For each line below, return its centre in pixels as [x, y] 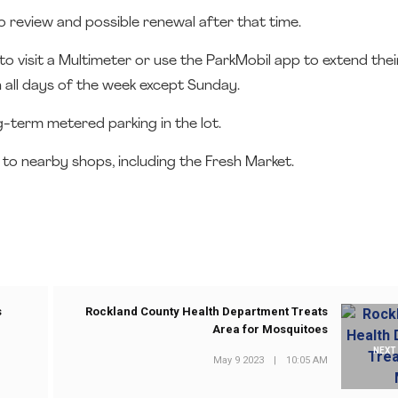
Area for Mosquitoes [271, 330]
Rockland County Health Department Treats [207, 312]
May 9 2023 [239, 360]
